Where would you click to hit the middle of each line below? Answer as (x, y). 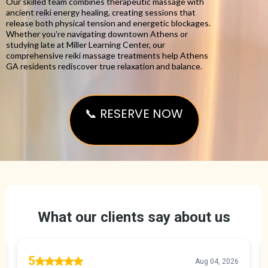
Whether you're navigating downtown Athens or (97, 34)
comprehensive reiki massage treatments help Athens (107, 55)
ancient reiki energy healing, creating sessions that (101, 12)
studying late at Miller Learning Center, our (86, 45)
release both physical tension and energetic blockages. (108, 23)
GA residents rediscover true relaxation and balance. (104, 66)
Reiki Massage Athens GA (134, 129)
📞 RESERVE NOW (134, 114)
